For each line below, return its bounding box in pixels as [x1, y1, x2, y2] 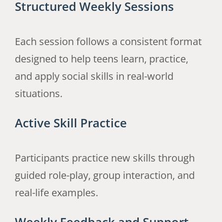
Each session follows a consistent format [14, 34, 202, 48]
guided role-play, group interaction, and [14, 168, 195, 182]
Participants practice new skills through [14, 151, 195, 165]
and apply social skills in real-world [14, 69, 173, 83]
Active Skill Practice [14, 114, 127, 131]
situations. [14, 86, 62, 100]
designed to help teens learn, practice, [14, 52, 188, 65]
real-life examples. [14, 185, 98, 199]
